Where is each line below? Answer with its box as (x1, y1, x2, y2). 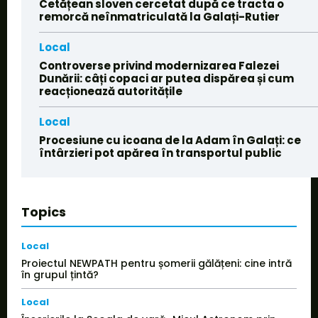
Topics (21, 203, 66, 221)
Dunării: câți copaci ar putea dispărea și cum (39, 71, 294, 87)
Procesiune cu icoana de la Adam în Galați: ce (39, 133, 301, 148)
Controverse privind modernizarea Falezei (39, 58, 279, 74)
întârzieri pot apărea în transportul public (39, 146, 282, 161)
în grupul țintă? (21, 268, 99, 283)
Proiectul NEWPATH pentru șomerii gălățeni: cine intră (21, 256, 292, 271)
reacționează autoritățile (39, 84, 182, 99)
